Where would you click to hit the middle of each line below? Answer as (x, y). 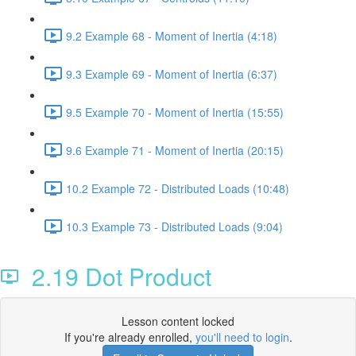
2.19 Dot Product (115, 276)
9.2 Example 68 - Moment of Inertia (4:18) (172, 35)
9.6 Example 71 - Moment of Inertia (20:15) (175, 150)
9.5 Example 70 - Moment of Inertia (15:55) (175, 112)
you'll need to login (242, 337)
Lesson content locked (178, 321)
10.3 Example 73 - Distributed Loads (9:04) (174, 226)
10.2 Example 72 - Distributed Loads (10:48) (178, 188)
